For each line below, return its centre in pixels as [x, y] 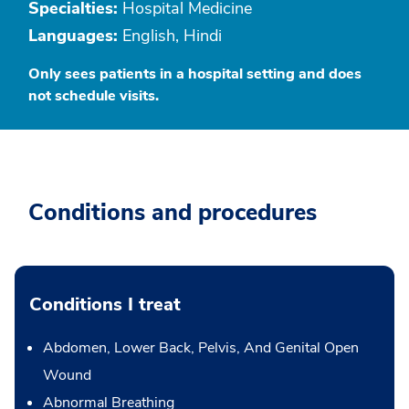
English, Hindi [170, 36]
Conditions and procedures [173, 213]
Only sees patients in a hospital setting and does [195, 74]
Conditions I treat [105, 304]
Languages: [73, 36]
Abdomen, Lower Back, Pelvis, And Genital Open [201, 348]
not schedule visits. [94, 96]
